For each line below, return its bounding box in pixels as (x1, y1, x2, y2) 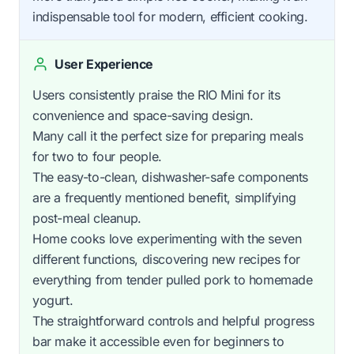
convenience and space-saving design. (32, 107, 254, 123)
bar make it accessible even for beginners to (32, 333, 284, 349)
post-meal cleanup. (32, 209, 141, 226)
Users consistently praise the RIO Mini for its (32, 86, 281, 103)
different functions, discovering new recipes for (32, 250, 300, 267)
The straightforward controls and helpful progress (32, 312, 314, 329)
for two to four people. (32, 148, 162, 164)
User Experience (55, 55, 153, 72)
